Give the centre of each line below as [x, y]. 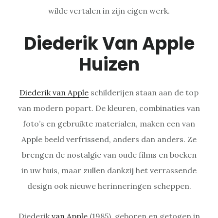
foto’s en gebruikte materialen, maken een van [109, 123]
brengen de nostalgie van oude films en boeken [109, 154]
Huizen [109, 64]
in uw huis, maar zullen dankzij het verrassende [109, 170]
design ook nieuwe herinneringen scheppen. [109, 186]
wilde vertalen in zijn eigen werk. [109, 10]
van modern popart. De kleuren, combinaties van [109, 108]
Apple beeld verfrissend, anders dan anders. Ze [109, 139]
